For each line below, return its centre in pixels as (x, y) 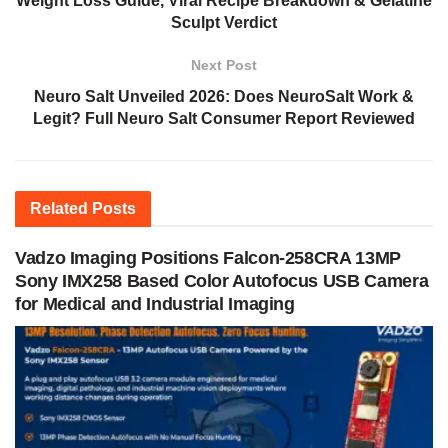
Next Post (224, 64)
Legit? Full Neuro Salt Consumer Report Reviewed (224, 118)
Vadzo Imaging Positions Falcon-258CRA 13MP (208, 257)
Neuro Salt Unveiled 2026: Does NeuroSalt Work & (224, 96)
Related (59, 208)
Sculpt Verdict (224, 22)
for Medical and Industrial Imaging (155, 303)
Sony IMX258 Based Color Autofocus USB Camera (222, 280)
